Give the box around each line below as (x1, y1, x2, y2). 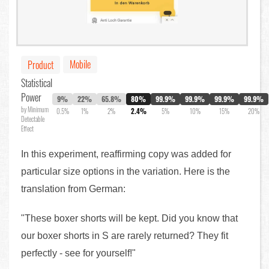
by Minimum (21, 104, 49, 115)
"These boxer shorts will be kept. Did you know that (21, 213, 238, 224)
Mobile (70, 57, 91, 72)
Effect (21, 124, 34, 134)
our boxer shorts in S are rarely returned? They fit (21, 231, 228, 241)
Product (28, 58, 53, 73)
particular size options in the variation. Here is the (21, 166, 230, 177)
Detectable (21, 114, 44, 124)
